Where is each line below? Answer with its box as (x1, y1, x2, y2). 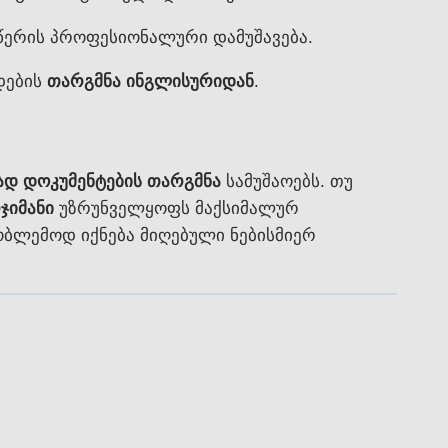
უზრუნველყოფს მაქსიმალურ (54, 198, 299, 218)
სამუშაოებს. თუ (221, 171, 353, 191)
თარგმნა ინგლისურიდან (46, 72, 254, 91)
